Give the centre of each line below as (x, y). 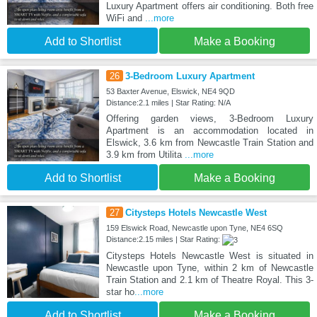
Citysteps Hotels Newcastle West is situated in (209, 255)
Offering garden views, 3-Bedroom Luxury (209, 118)
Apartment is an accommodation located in (209, 130)
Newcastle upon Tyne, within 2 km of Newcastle (209, 267)
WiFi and (125, 18)
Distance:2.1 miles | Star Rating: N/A (168, 102)
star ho (120, 292)
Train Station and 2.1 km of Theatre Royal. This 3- (209, 279)
